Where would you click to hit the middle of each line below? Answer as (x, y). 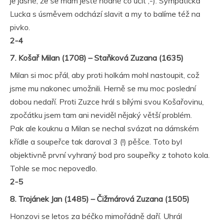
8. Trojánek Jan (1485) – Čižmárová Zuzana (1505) (100, 199)
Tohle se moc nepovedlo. (54, 168)
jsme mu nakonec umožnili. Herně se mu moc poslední (103, 88)
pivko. (20, 27)
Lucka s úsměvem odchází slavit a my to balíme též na (105, 14)
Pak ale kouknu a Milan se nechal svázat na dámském (104, 128)
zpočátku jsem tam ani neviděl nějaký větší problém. (101, 115)
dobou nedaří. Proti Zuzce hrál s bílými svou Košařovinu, (107, 102)
